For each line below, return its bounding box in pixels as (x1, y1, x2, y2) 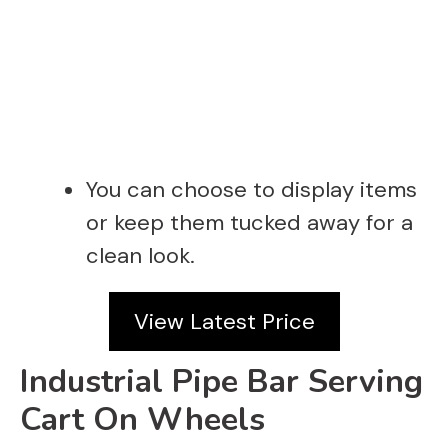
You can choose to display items (86, 174, 417, 204)
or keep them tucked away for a (86, 207, 413, 237)
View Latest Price (133, 306, 315, 336)
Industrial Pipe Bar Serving (20, 359, 423, 403)
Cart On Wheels (20, 397, 265, 441)
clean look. (86, 240, 195, 270)
